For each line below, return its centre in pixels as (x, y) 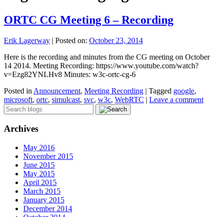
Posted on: (72, 40)
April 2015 (40, 183)
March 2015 (42, 191)
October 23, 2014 (116, 40)
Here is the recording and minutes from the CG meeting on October (107, 57)
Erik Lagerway (27, 40)
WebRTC (129, 99)
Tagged (160, 91)
